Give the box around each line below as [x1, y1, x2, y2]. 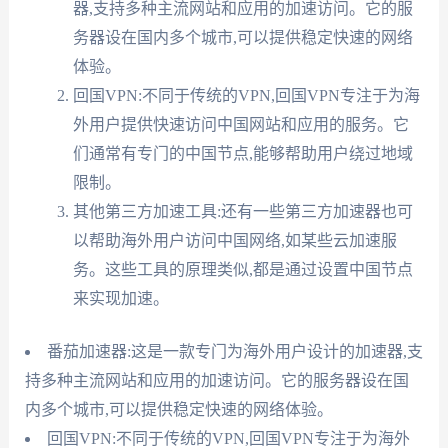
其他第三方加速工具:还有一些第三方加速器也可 [72, 202, 413, 220]
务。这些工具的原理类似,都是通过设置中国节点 [72, 260, 413, 278]
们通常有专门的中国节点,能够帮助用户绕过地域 [72, 144, 413, 162]
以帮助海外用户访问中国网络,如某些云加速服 [72, 231, 397, 249]
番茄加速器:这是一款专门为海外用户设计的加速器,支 [46, 342, 423, 360]
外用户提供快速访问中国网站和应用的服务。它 [72, 115, 409, 133]
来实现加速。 [72, 289, 169, 307]
